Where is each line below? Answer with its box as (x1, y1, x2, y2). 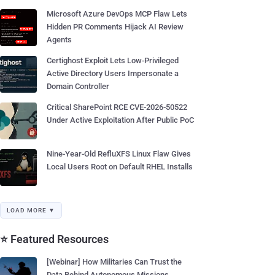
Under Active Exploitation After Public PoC (47, 115, 194, 125)
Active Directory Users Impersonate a (47, 69, 179, 78)
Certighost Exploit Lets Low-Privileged (47, 56, 179, 65)
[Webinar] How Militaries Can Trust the (47, 257, 182, 266)
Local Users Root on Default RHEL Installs (47, 162, 193, 171)
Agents (47, 35, 72, 44)
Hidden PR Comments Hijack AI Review (47, 22, 184, 31)
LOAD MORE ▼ (7, 207, 55, 214)
